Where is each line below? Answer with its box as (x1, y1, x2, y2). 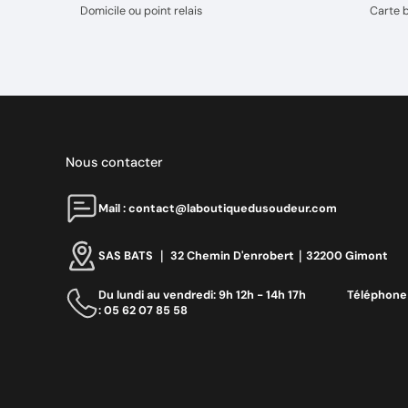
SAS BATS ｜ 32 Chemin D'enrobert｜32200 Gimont (98, 248, 389, 263)
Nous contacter (66, 154, 164, 170)
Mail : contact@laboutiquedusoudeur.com (98, 200, 338, 216)
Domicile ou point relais (80, 3, 203, 18)
